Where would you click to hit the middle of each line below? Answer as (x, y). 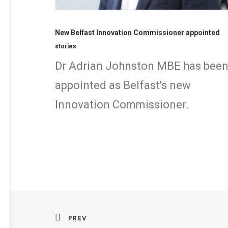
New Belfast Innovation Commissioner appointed (137, 32)
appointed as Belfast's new (123, 85)
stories (66, 46)
